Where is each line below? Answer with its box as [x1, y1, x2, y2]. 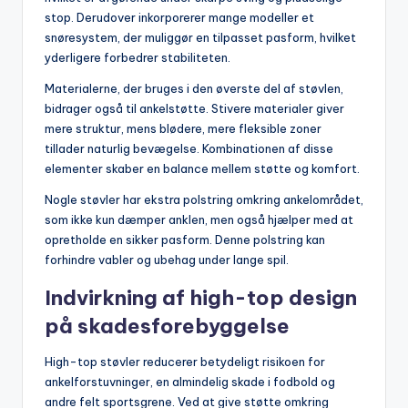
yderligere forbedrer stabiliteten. [45, 50, 230, 66]
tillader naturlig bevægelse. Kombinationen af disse [45, 141, 333, 157]
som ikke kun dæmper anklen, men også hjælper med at [45, 212, 353, 228]
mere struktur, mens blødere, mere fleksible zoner [45, 121, 321, 137]
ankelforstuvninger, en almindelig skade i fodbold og [45, 374, 335, 390]
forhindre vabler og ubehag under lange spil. [45, 252, 289, 268]
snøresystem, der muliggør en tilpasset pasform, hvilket [45, 30, 356, 46]
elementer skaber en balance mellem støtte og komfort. [45, 161, 360, 177]
